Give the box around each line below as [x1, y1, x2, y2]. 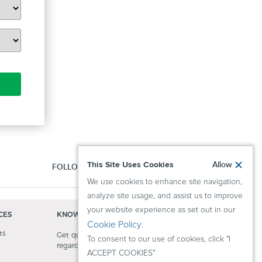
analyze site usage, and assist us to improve [87, 192, 243, 200]
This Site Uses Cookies [87, 160, 174, 170]
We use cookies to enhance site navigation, [87, 178, 242, 186]
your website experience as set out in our [87, 206, 235, 214]
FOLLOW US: [52, 162, 100, 172]
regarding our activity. [56, 241, 132, 250]
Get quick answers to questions [56, 230, 164, 239]
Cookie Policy [87, 220, 142, 229]
